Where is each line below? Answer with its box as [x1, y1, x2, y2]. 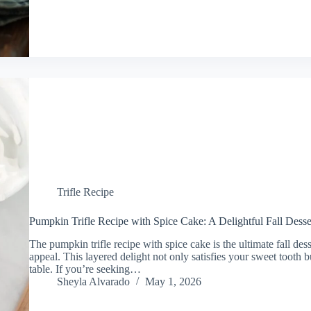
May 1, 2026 [144, 276, 201, 288]
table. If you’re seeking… [28, 263, 141, 276]
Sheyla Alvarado [56, 276, 130, 288]
